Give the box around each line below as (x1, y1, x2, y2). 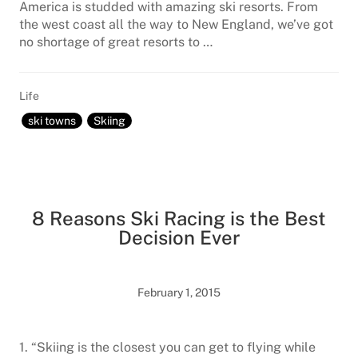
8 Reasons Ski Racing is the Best (32, 207, 326, 229)
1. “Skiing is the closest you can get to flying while (19, 340, 316, 355)
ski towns (28, 114, 76, 127)
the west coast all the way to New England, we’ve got (19, 17, 333, 32)
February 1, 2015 (137, 286, 221, 299)
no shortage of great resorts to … (19, 34, 213, 50)
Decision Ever (117, 226, 241, 249)
